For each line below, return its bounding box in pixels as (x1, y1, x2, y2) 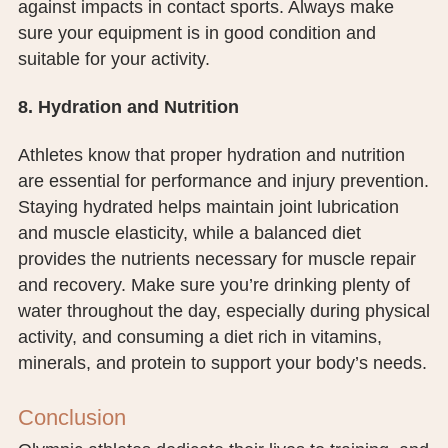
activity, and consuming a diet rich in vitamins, (17, 327, 382, 348)
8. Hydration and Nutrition (17, 97, 239, 118)
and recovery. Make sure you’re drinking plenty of (17, 275, 410, 296)
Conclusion (17, 405, 126, 431)
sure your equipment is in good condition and (17, 23, 376, 44)
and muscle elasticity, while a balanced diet (17, 223, 361, 244)
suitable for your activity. (17, 49, 210, 70)
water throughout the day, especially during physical (17, 301, 430, 322)
